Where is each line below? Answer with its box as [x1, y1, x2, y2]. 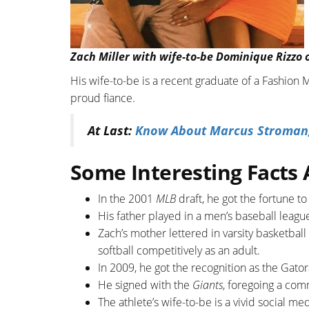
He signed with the [98, 277, 192, 292]
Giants [192, 277, 223, 292]
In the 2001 [98, 190, 156, 206]
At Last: [88, 121, 135, 139]
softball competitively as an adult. [98, 242, 260, 258]
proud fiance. [70, 90, 135, 106]
